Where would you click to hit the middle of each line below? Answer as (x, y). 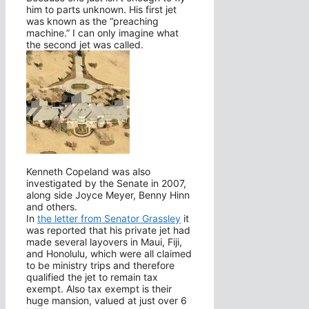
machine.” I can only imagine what (102, 33)
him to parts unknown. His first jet (101, 10)
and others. (52, 207)
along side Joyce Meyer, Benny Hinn (108, 195)
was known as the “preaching (92, 21)
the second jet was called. (85, 45)
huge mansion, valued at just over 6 (107, 301)
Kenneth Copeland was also (88, 172)
